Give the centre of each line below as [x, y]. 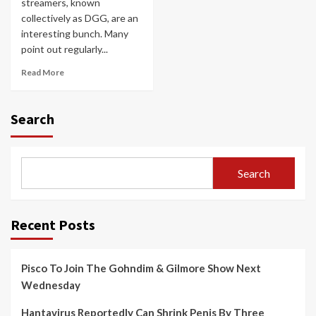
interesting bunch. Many [75, 34]
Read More [43, 72]
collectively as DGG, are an [80, 18]
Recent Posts [53, 225]
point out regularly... [65, 49]
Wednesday [51, 285]
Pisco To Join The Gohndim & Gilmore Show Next [141, 268]
